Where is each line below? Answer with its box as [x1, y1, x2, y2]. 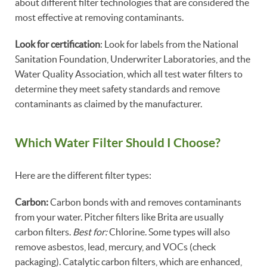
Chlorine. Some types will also [107, 226, 230, 237]
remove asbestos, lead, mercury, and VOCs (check [15, 241, 216, 252]
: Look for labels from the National [100, 39, 238, 50]
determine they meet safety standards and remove [15, 83, 220, 95]
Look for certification [15, 39, 100, 50]
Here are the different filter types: [15, 169, 151, 181]
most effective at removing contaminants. [15, 12, 185, 23]
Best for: [73, 226, 107, 237]
